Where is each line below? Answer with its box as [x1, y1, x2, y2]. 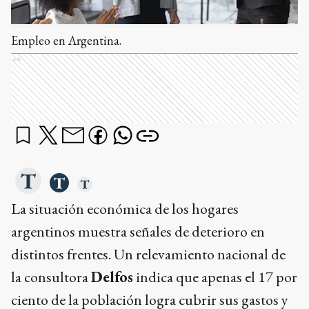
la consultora [11, 267, 91, 288]
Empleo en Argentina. [11, 32, 121, 49]
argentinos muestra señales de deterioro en [11, 221, 265, 242]
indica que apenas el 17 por [133, 267, 297, 288]
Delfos [91, 267, 133, 288]
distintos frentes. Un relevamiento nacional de [11, 244, 286, 265]
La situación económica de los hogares [11, 199, 239, 219]
